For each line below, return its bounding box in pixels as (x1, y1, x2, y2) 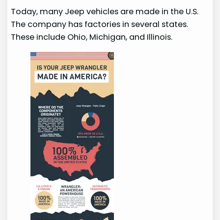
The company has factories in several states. (11, 19, 189, 30)
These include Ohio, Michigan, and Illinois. (11, 31, 173, 43)
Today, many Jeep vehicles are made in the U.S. (11, 6, 199, 18)
